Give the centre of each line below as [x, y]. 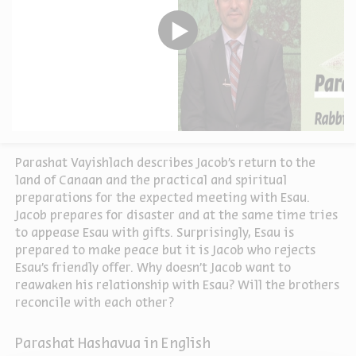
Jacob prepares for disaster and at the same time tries [176, 216]
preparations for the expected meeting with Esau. [163, 199]
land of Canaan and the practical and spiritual [151, 181]
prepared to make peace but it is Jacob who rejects [165, 251]
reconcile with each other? [95, 304]
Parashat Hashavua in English [113, 345]
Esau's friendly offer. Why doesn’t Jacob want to [153, 269]
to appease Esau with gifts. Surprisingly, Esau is [155, 234]
